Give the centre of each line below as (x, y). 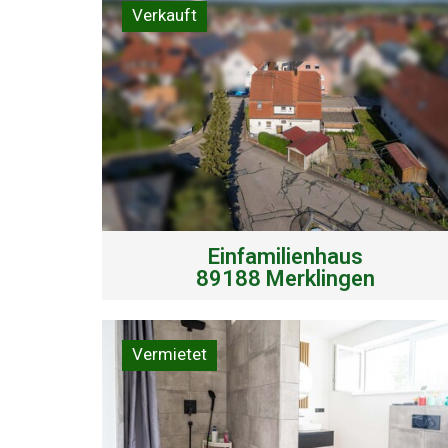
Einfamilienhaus (285, 256)
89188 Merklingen (285, 278)
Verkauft (164, 14)
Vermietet (169, 353)
